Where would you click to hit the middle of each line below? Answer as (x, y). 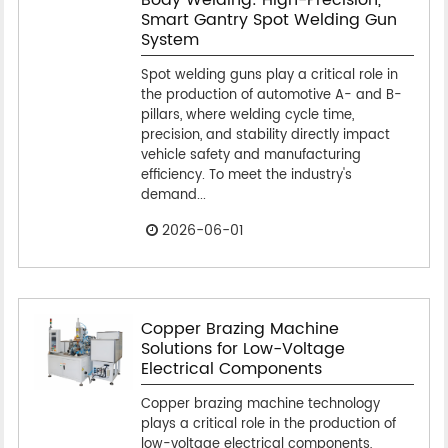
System (169, 39)
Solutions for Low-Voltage (242, 348)
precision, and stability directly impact (265, 135)
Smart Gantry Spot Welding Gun (268, 19)
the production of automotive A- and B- (271, 95)
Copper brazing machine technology (260, 404)
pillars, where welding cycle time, (247, 115)
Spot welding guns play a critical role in (269, 75)
